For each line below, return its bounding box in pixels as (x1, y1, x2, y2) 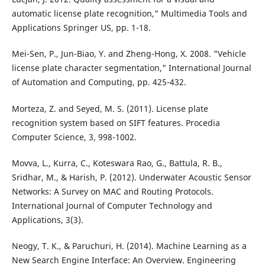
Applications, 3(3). (11, 214, 83, 225)
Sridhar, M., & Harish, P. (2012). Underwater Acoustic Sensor (11, 171, 251, 183)
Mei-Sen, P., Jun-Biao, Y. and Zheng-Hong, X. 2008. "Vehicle (11, 48, 246, 60)
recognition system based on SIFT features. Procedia (11, 117, 220, 128)
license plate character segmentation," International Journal (11, 62, 251, 74)
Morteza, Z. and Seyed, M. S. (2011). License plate (11, 102, 208, 114)
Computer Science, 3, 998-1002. (11, 131, 137, 143)
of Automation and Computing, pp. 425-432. (11, 76, 186, 88)
